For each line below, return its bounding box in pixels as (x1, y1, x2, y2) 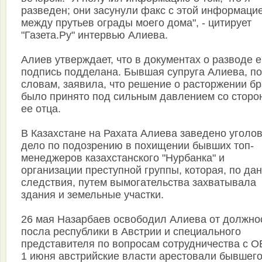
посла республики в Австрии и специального (21, 226, 241, 238)
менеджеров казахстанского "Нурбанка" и (21, 152, 225, 164)
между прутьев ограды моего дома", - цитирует (21, 17, 251, 29)
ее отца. (21, 103, 61, 115)
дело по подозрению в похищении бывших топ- (21, 140, 254, 152)
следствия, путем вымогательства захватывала (21, 177, 256, 189)
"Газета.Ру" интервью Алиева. (21, 29, 168, 42)
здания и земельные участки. (21, 189, 164, 201)
